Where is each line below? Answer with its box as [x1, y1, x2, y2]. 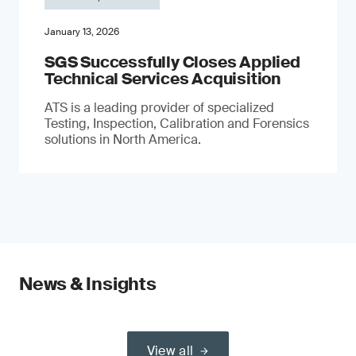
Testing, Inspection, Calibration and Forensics [44, 114, 309, 132]
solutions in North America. [44, 130, 201, 148]
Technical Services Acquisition [44, 68, 281, 89]
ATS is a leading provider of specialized [44, 99, 274, 116]
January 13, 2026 [44, 25, 119, 38]
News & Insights [19, 272, 157, 296]
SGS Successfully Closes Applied [44, 51, 300, 72]
